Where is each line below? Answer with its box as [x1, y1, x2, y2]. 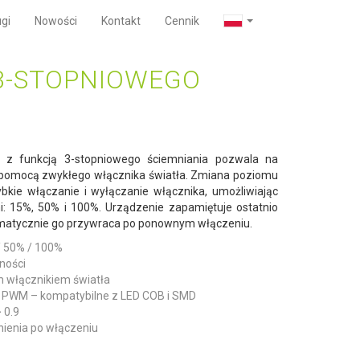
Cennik [164, 14, 199, 27]
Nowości [34, 14, 77, 27]
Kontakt [100, 14, 141, 27]
